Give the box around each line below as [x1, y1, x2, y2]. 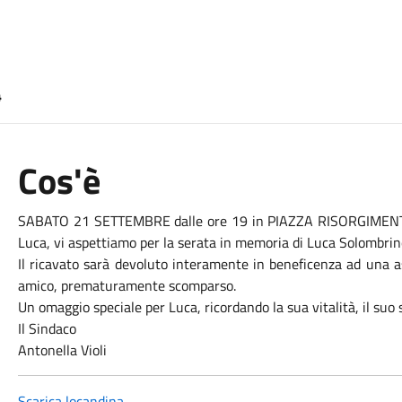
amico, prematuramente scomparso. [17, 275, 236, 296]
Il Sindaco [17, 318, 76, 339]
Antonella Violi [17, 339, 107, 361]
